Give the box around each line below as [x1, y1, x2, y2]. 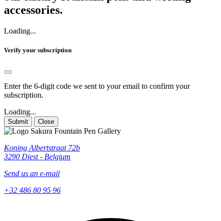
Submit [8, 118, 28, 126]
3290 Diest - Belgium [4, 152, 71, 161]
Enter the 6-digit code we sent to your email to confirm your [4, 82, 190, 91]
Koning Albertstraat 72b [4, 144, 80, 152]
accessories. [4, 3, 63, 16]
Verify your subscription [4, 46, 72, 54]
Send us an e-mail [4, 169, 60, 178]
